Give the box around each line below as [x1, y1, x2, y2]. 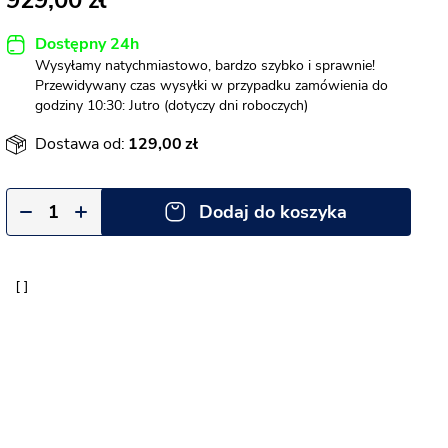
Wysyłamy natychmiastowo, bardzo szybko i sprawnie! [35, 56, 375, 75]
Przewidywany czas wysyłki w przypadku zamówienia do [35, 76, 388, 95]
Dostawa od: [35, 133, 125, 155]
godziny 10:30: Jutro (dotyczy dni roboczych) [35, 96, 308, 115]
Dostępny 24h [35, 33, 139, 55]
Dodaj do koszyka [199, 200, 347, 224]
